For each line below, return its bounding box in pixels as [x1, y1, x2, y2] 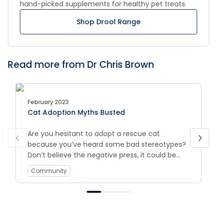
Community [31, 167, 67, 175]
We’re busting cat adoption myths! [28, 171, 146, 181]
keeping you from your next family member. [28, 161, 178, 170]
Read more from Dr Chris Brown [8, 58, 154, 71]
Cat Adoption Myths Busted [28, 108, 125, 117]
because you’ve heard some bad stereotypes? [28, 139, 186, 149]
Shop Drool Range [77, 17, 140, 27]
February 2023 [28, 98, 69, 106]
